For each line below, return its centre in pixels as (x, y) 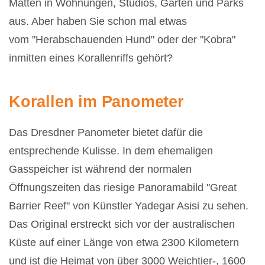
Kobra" (219, 39)
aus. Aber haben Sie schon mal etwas (98, 21)
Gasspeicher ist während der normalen (100, 169)
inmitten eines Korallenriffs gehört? (91, 58)
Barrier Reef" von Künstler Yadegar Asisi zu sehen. (129, 206)
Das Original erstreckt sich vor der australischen (122, 224)
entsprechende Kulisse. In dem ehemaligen (111, 151)
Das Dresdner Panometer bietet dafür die (106, 132)
